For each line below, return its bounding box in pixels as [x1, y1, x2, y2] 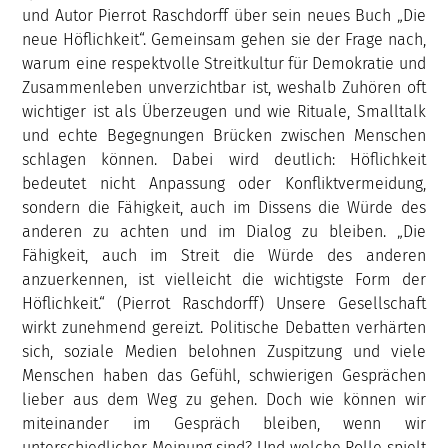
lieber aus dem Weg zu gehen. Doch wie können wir [22, 389, 426, 409]
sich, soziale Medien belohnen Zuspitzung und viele [22, 341, 426, 361]
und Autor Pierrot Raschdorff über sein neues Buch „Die [22, 5, 426, 25]
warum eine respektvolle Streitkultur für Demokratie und [22, 53, 426, 73]
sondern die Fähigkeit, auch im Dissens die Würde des [22, 197, 426, 217]
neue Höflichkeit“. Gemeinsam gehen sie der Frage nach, [22, 29, 426, 49]
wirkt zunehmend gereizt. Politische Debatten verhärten [22, 317, 426, 337]
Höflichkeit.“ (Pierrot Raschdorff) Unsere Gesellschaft [22, 293, 426, 313]
